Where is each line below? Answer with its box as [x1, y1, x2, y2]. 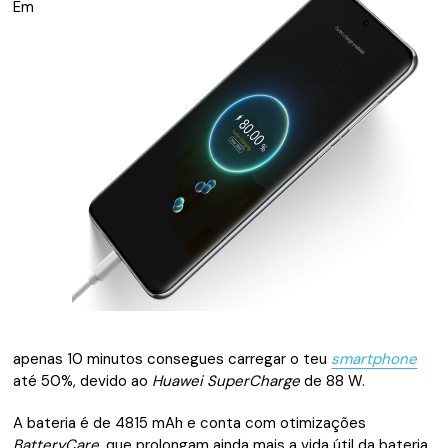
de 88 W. [300, 371, 366, 392]
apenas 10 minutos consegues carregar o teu [13, 349, 332, 370]
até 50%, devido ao [13, 371, 153, 392]
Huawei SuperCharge [152, 371, 301, 392]
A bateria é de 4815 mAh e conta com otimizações [13, 413, 367, 434]
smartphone [331, 349, 418, 370]
